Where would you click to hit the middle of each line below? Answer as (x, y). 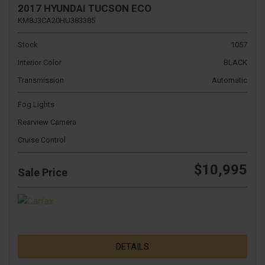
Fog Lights (36, 105)
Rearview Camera (47, 122)
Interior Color (40, 63)
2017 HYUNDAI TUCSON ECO (85, 9)
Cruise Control (42, 140)
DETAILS (132, 247)
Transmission (41, 80)
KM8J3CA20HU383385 (56, 21)
